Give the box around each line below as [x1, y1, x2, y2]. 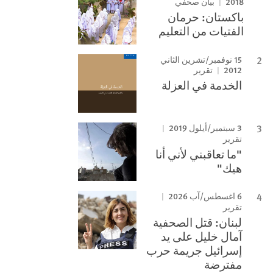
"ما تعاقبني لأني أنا [155, 146, 243, 162]
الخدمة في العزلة [161, 77, 243, 93]
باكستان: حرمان [168, 9, 244, 25]
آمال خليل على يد [161, 228, 243, 244]
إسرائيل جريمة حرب [146, 242, 243, 258]
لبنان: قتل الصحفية [153, 214, 243, 230]
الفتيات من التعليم [158, 23, 244, 39]
